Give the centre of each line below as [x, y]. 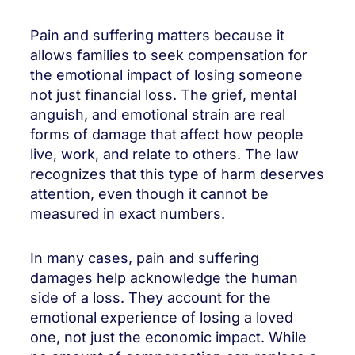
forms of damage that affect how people [167, 134]
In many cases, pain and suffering [145, 258]
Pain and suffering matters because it [157, 35]
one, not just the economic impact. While [168, 337]
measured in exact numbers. [128, 213]
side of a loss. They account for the [151, 298]
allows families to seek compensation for [169, 55]
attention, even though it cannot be [149, 193]
